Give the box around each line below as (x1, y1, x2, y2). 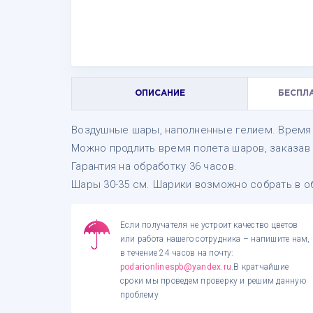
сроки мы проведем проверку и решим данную (120, 276, 306, 286)
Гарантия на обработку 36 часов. (71, 160, 238, 173)
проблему (120, 290, 159, 300)
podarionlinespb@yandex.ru (120, 262, 231, 272)
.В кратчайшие (231, 262, 289, 272)
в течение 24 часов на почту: (120, 248, 234, 258)
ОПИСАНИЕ (134, 89, 185, 97)
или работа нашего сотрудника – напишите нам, (120, 234, 310, 244)
